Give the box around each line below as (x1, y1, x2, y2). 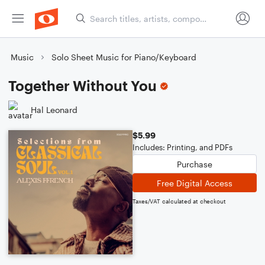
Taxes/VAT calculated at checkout (132, 198, 226, 205)
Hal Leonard (31, 104, 77, 115)
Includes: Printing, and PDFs (132, 143, 232, 152)
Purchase (177, 159, 212, 169)
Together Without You (8, 77, 157, 94)
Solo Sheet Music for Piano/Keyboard (51, 52, 196, 62)
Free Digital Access (157, 177, 232, 188)
